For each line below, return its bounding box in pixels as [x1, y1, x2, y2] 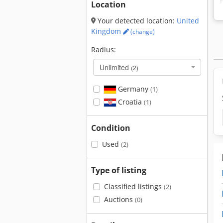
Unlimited [100, 62, 131, 72]
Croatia [115, 97, 144, 107]
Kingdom [91, 26, 123, 36]
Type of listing [91, 165, 146, 176]
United [177, 16, 199, 25]
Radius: [91, 45, 116, 54]
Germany [115, 84, 150, 94]
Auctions [104, 195, 135, 204]
